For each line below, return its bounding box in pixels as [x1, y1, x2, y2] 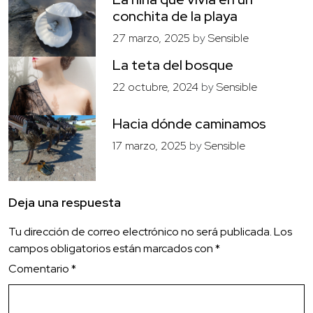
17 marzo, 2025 [112, 138, 187, 154]
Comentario [8, 261, 71, 277]
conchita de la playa [112, 7, 238, 26]
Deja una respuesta [8, 194, 121, 211]
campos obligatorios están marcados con [8, 241, 215, 256]
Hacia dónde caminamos [112, 115, 267, 133]
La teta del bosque [112, 56, 234, 75]
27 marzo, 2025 [112, 31, 191, 46]
